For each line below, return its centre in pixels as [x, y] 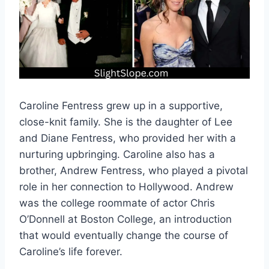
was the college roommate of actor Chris [117, 203]
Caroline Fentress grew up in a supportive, [121, 106]
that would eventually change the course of [124, 236]
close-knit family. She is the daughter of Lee [126, 122]
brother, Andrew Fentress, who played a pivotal [134, 171]
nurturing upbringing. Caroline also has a [117, 155]
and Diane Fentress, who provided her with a [128, 138]
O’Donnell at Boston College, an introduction [125, 219]
